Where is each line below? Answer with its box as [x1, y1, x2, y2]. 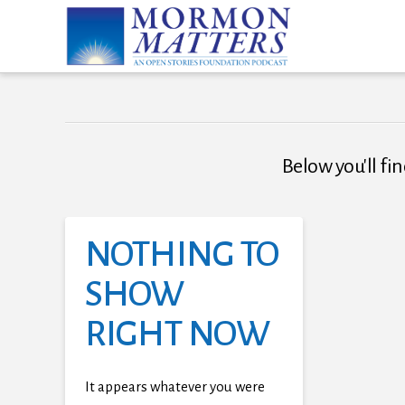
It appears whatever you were [84, 378, 265, 394]
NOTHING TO [84, 235, 279, 275]
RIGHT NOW [84, 315, 270, 354]
